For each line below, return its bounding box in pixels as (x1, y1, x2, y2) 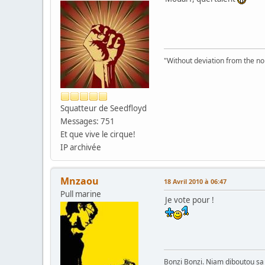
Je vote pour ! (165, 195, 214, 206)
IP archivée (60, 142, 101, 153)
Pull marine (60, 189, 101, 200)
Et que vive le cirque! (60, 129, 135, 140)
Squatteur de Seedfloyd (60, 103, 147, 114)
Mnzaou (60, 174, 99, 188)
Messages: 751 (60, 116, 115, 127)
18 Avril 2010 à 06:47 (164, 177, 227, 186)
